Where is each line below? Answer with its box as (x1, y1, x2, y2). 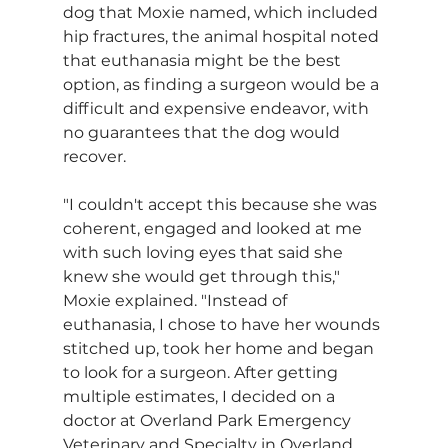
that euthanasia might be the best (62, 50, 345, 70)
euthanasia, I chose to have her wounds (62, 314, 384, 334)
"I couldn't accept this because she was (62, 194, 381, 214)
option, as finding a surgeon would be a (62, 74, 383, 94)
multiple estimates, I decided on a (62, 386, 339, 406)
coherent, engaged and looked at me (62, 218, 366, 238)
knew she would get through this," (62, 266, 344, 286)
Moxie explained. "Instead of (62, 290, 291, 310)
